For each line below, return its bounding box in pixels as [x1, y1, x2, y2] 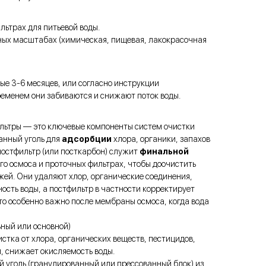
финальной [140, 147, 189, 157]
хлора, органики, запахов [112, 134, 210, 144]
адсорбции [62, 134, 112, 144]
